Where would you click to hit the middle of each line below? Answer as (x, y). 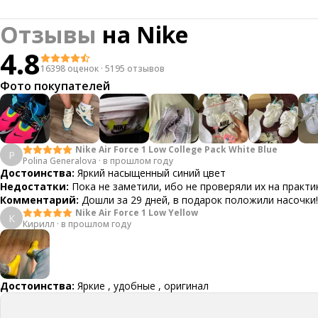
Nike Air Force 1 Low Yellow (137, 212)
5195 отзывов (135, 68)
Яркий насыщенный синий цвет (152, 173)
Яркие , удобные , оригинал (143, 286)
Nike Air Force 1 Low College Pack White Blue (176, 149)
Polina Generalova (60, 160)
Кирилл (39, 224)
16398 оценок (70, 68)
